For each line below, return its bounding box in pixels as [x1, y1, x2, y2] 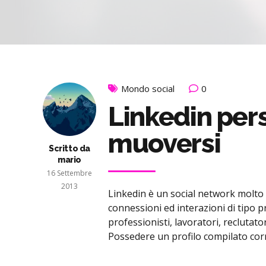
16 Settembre [47, 168, 92, 179]
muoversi [108, 128, 221, 160]
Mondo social [121, 83, 175, 95]
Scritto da [49, 144, 90, 154]
